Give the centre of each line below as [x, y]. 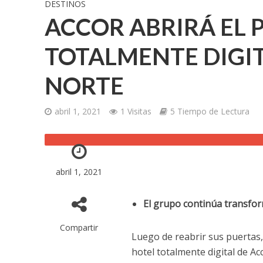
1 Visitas [136, 111]
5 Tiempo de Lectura [210, 111]
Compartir [79, 227]
